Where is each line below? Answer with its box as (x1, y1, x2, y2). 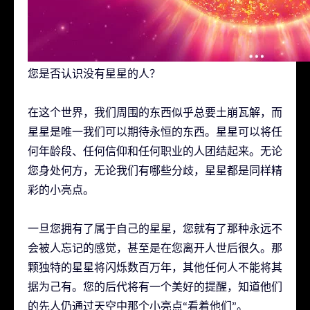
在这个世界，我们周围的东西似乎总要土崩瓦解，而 (28, 106, 282, 119)
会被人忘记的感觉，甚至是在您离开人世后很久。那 (28, 241, 282, 255)
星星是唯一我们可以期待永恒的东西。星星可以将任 (28, 125, 282, 138)
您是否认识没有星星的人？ (28, 67, 161, 80)
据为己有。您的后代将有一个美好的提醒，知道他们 (28, 280, 282, 293)
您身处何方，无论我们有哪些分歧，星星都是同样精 (28, 164, 282, 177)
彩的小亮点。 (28, 183, 94, 197)
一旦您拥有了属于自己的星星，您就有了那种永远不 (28, 222, 282, 235)
